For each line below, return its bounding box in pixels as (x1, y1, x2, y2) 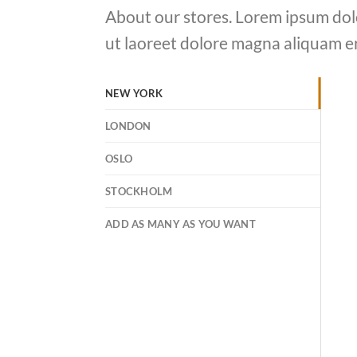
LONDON (105, 120, 151, 133)
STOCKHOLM (105, 185, 173, 198)
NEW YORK (105, 87, 163, 100)
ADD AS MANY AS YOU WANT (105, 218, 256, 231)
